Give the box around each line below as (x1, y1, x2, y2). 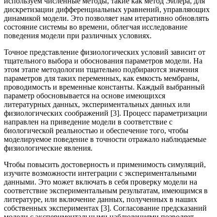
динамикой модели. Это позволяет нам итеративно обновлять (4, 14, 209, 22)
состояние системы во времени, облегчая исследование (4, 22, 187, 31)
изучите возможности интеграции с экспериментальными (4, 169, 197, 177)
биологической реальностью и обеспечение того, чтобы (4, 126, 188, 135)
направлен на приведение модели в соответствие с (4, 117, 172, 126)
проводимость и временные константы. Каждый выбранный (4, 82, 205, 91)
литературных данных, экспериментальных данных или (4, 100, 190, 108)
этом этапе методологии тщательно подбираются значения (4, 65, 198, 74)
